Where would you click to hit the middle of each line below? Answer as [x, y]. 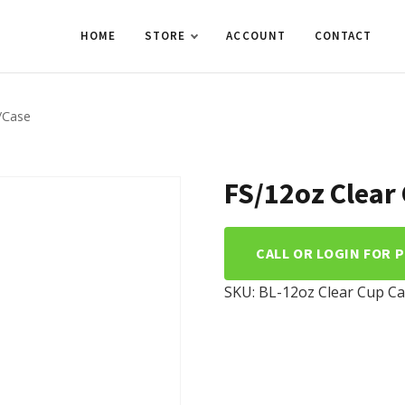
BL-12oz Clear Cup [321, 292]
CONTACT [343, 36]
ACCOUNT [256, 36]
